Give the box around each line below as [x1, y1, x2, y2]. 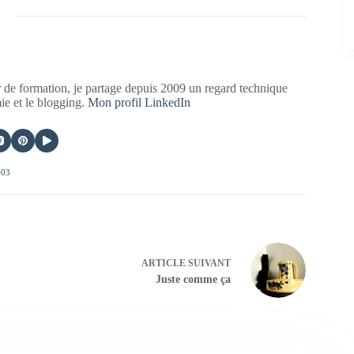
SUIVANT [185, 257, 231, 269]
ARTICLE [141, 257, 186, 269]
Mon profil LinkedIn [88, 96, 191, 110]
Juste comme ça [155, 273, 231, 285]
